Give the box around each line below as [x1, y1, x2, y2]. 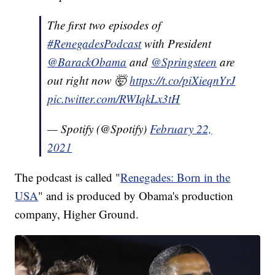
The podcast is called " [15, 169, 121, 185]
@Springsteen [151, 53, 217, 69]
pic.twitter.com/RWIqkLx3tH [47, 90, 180, 106]
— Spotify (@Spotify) [47, 120, 150, 136]
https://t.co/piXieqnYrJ [130, 72, 236, 88]
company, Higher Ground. [15, 206, 139, 222]
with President [141, 35, 212, 51]
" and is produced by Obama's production [38, 187, 234, 203]
